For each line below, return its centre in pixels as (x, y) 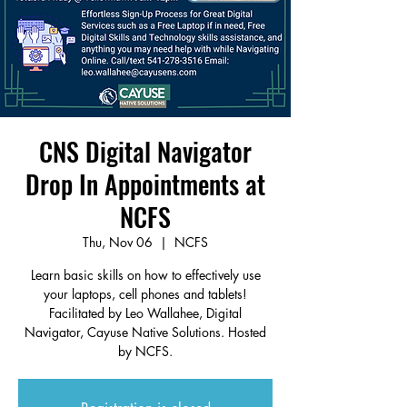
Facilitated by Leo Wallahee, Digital (145, 313)
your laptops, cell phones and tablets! (145, 294)
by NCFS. (145, 351)
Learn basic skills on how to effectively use (145, 275)
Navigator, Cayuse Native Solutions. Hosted (145, 332)
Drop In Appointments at (145, 184)
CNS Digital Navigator (145, 151)
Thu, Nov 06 (118, 242)
